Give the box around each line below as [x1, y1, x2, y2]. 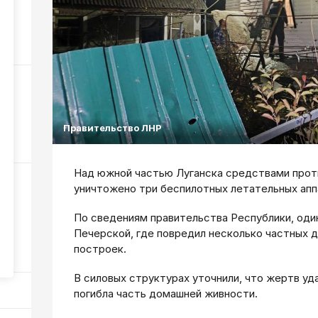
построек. [74, 242, 129, 256]
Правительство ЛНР [63, 122, 162, 134]
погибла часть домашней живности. [74, 286, 258, 300]
